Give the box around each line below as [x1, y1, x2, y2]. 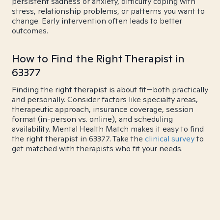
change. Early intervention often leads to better [12, 16, 182, 26]
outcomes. [12, 26, 48, 36]
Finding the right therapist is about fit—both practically [12, 84, 208, 95]
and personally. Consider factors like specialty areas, [12, 94, 198, 105]
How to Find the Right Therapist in [12, 52, 185, 65]
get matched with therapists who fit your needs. [12, 143, 183, 154]
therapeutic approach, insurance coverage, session [12, 104, 193, 114]
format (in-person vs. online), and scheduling [12, 114, 173, 124]
